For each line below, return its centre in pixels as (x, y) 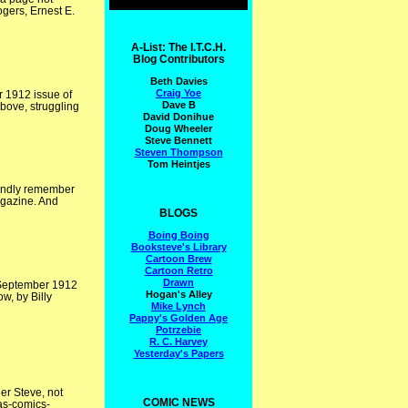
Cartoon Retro (178, 270)
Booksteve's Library (178, 246)
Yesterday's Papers (178, 353)
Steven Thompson (178, 152)
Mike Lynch (178, 306)
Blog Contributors (178, 59)
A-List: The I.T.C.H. (178, 47)
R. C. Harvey (178, 341)
